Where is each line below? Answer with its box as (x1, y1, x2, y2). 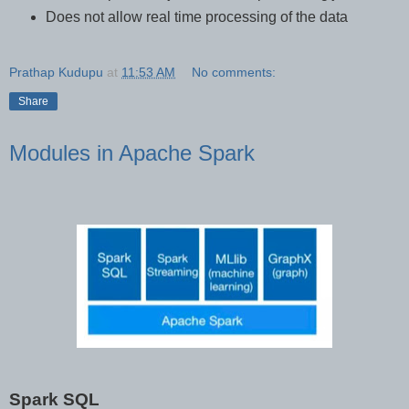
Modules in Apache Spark (9, 140, 255, 165)
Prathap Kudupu (9, 64, 103, 79)
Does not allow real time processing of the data (45, 8, 348, 25)
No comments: (192, 64, 277, 79)
